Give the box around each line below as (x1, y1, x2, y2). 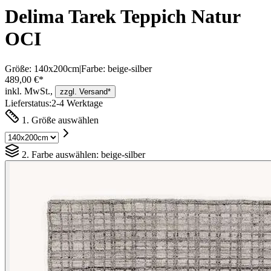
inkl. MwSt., (5, 85, 53, 96)
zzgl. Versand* (60, 87, 111, 96)
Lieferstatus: (5, 97, 51, 108)
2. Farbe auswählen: (19, 149, 101, 160)
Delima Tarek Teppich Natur (5, 5, 240, 28)
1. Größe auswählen (19, 114, 99, 125)
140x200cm (34, 63, 79, 74)
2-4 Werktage (51, 97, 103, 108)
